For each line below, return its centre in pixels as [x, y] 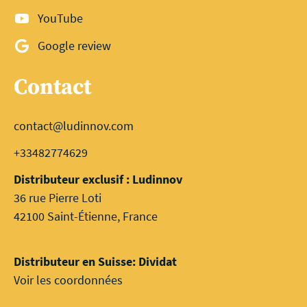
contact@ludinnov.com [74, 125]
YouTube [61, 18]
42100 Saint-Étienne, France [86, 216]
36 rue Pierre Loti [58, 197]
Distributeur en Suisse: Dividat [95, 261]
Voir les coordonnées [68, 280]
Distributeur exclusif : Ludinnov [98, 179]
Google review [75, 45]
